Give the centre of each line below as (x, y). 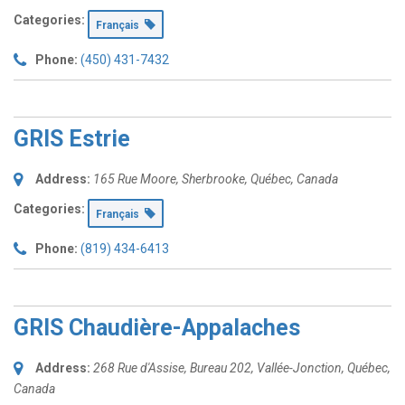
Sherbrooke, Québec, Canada (260, 179)
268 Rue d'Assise (139, 368)
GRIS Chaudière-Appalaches (157, 328)
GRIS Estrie (72, 139)
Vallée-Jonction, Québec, (324, 368)
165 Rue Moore (135, 179)
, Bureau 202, (221, 368)
